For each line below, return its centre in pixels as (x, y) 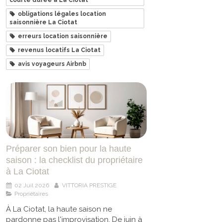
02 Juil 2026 (32, 186)
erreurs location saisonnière (63, 36)
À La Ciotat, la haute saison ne (59, 209)
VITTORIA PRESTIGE (89, 186)
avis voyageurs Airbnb (52, 64)
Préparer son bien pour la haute (69, 149)
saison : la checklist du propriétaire (74, 160)
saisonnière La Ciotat (43, 22)
